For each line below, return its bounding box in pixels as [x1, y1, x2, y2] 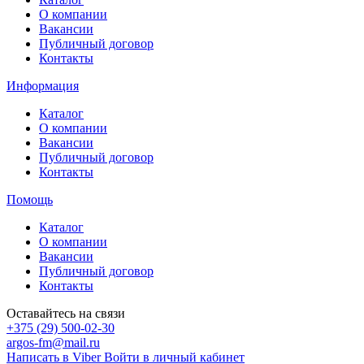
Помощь [6, 192, 53, 206]
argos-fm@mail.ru [6, 335, 100, 349]
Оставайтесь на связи [6, 305, 125, 320]
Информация [6, 78, 79, 93]
